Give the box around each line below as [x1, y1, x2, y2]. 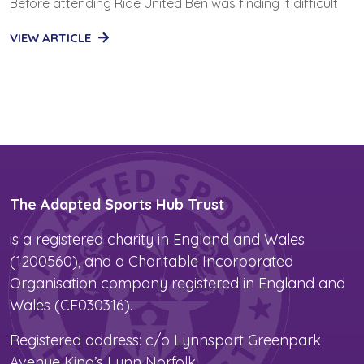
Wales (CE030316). [10, 295, 132, 314]
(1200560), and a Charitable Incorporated [10, 251, 293, 271]
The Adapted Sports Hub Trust [10, 194, 224, 214]
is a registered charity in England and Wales [10, 229, 305, 249]
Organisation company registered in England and [10, 273, 345, 292]
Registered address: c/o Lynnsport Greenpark [10, 330, 321, 349]
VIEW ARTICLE [10, 29, 94, 45]
